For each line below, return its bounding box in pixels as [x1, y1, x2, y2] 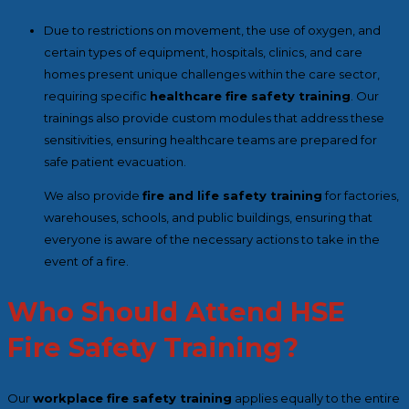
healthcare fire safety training [150, 89, 351, 104]
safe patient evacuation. [44, 154, 186, 170]
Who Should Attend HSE [7, 296, 345, 329]
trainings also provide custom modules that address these [44, 110, 384, 126]
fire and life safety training [142, 188, 322, 204]
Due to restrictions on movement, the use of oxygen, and [44, 23, 381, 38]
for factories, [322, 188, 399, 204]
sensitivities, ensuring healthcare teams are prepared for [44, 132, 377, 148]
